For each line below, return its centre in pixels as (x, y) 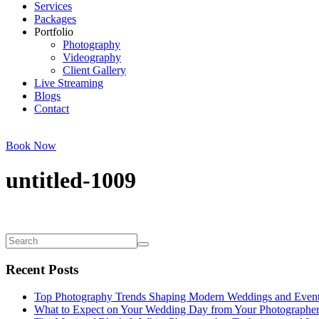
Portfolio (54, 32)
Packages (55, 19)
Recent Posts (42, 269)
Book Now (31, 146)
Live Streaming (69, 83)
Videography (92, 57)
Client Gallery (94, 70)
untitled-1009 (71, 181)
